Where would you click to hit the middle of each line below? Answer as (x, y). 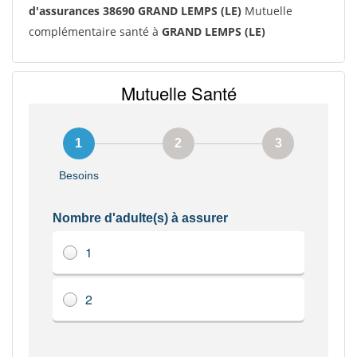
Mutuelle (267, 11)
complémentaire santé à (95, 31)
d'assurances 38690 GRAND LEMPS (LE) (135, 11)
